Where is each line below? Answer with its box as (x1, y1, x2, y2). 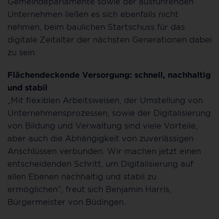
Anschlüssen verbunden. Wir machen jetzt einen (7, 146, 201, 156)
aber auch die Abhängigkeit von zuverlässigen (7, 133, 194, 143)
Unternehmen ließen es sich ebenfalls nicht (7, 9, 178, 19)
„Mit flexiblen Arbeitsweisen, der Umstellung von (7, 95, 203, 105)
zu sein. (7, 47, 37, 57)
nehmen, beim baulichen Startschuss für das (7, 22, 185, 32)
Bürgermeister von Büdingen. (7, 197, 126, 207)
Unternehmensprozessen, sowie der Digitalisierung (7, 108, 211, 118)
